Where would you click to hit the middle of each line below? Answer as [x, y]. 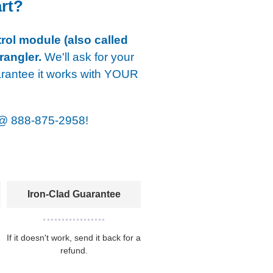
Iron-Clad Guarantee [74, 194]
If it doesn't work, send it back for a [74, 237]
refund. [74, 250]
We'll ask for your [88, 57]
